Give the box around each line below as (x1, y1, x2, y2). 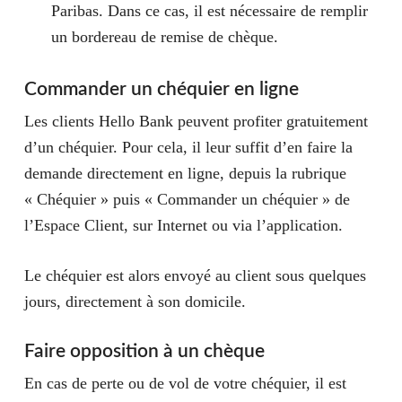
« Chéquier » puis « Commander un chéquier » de (23, 190, 350, 208)
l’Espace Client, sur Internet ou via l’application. (23, 216, 343, 234)
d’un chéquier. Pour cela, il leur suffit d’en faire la (23, 138, 353, 156)
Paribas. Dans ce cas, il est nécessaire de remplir (50, 2, 368, 20)
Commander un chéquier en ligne (23, 80, 299, 99)
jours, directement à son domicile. (23, 293, 246, 310)
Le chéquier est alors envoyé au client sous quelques (23, 267, 366, 284)
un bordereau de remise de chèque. (50, 28, 283, 46)
